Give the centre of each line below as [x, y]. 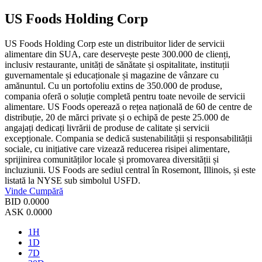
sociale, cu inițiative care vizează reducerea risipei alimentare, [117, 149]
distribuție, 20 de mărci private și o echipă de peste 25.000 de [117, 118]
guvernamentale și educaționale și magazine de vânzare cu [112, 75]
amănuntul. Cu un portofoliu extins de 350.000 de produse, [113, 86]
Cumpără [46, 191]
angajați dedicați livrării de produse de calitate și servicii [107, 128]
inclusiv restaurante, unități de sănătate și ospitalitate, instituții [117, 65]
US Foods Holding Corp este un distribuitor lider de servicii [115, 44]
